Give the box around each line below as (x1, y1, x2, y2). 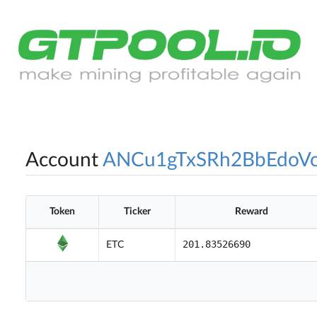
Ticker (123, 207, 151, 217)
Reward (234, 207, 268, 217)
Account (25, 150, 98, 171)
